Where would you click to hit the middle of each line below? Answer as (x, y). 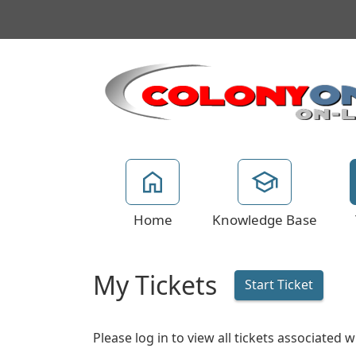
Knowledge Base (265, 220)
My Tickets (158, 286)
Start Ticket (279, 285)
